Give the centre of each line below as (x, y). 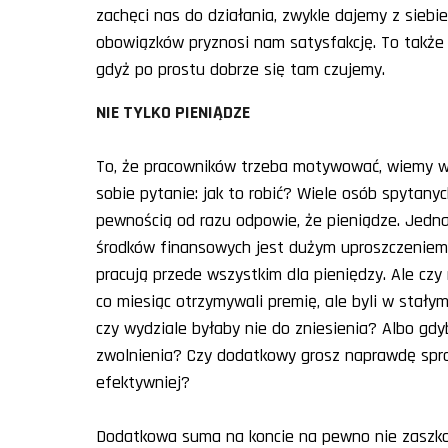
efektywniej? (143, 382)
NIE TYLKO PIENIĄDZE (173, 112)
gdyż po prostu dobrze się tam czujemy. (240, 69)
